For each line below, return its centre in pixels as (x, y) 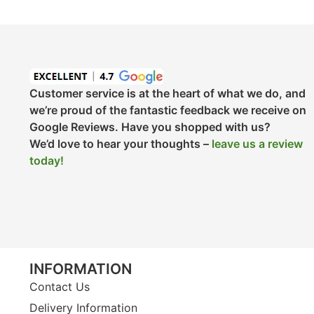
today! (47, 160)
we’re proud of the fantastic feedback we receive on (168, 110)
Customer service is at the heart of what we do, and (168, 93)
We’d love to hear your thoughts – (121, 143)
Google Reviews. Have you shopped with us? (150, 127)
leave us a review (257, 143)
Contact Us (60, 287)
